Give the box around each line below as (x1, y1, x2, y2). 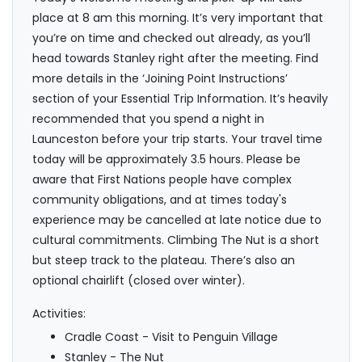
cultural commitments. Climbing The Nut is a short (32, 232, 319, 249)
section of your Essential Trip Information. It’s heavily (32, 90, 328, 107)
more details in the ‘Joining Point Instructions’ (32, 70, 288, 87)
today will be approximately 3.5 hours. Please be (32, 151, 301, 168)
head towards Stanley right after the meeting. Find (32, 50, 318, 67)
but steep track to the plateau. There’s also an (32, 252, 295, 269)
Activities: (32, 305, 86, 322)
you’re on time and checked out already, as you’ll (32, 30, 310, 47)
